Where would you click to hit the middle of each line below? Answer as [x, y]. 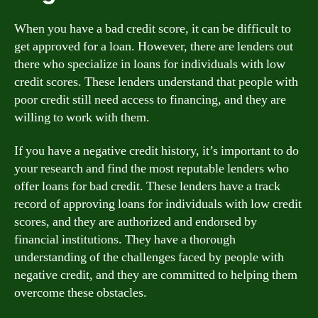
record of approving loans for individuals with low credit [158, 204]
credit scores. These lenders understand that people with [156, 82]
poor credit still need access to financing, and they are [150, 99]
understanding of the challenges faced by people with [149, 257]
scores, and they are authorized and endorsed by [136, 222]
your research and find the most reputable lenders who [152, 169]
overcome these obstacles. [81, 293]
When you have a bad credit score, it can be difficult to [153, 28]
